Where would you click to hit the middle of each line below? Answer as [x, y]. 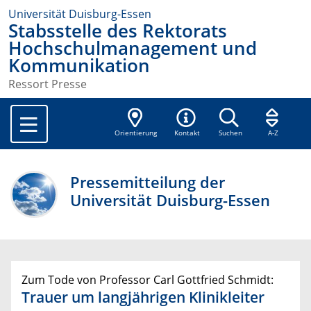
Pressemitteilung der [148, 183]
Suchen [230, 133]
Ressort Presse [48, 84]
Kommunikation [79, 66]
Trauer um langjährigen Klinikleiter [143, 297]
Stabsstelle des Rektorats [118, 31]
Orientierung [136, 133]
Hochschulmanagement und [133, 48]
